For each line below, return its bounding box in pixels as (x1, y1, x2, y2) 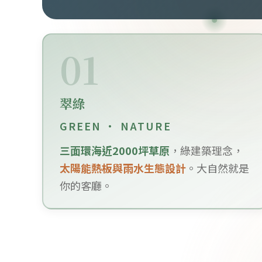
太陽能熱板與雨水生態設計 (59, 160, 186, 176)
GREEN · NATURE (59, 118, 171, 134)
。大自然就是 (185, 160, 249, 176)
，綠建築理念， (169, 143, 243, 158)
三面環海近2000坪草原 (59, 143, 170, 158)
